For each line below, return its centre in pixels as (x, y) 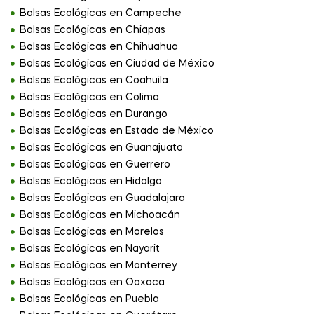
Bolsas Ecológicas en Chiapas (92, 30)
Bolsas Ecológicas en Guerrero (95, 165)
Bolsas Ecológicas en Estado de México (116, 131)
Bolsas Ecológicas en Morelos (91, 232)
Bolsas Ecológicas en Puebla (89, 300)
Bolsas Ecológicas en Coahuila (94, 81)
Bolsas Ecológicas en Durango (93, 115)
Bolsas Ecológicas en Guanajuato (101, 148)
